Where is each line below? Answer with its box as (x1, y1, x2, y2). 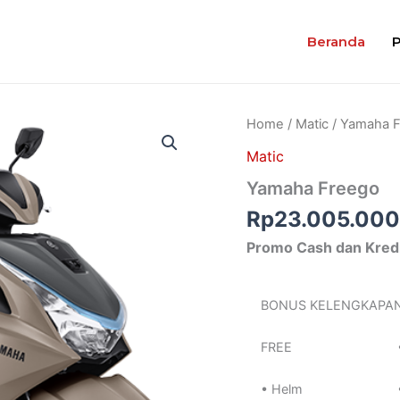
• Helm (260, 380, 303, 396)
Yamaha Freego (246, 177, 380, 199)
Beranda (307, 32, 365, 50)
